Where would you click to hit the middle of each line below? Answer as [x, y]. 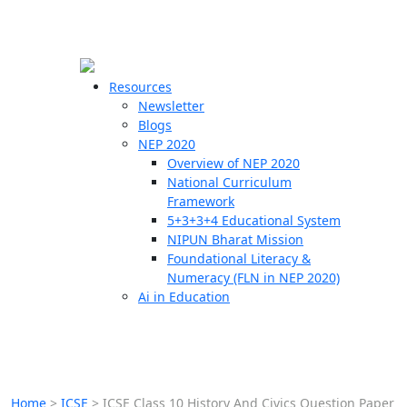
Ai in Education [184, 297]
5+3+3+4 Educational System [254, 220]
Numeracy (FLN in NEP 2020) [253, 278]
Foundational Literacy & [239, 258]
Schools [39, 138]
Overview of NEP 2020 [233, 163]
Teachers [44, 169]
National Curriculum [229, 182]
